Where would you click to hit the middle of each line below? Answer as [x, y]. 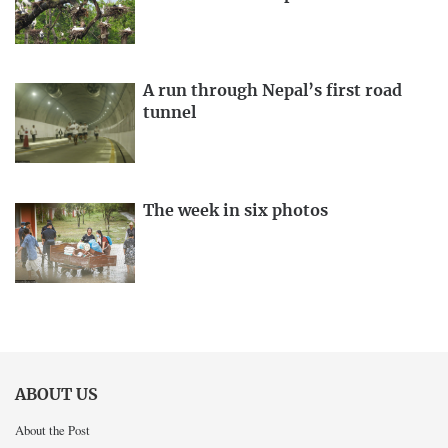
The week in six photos [235, 211]
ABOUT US [56, 394]
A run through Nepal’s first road [272, 91]
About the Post [52, 430]
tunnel [169, 113]
